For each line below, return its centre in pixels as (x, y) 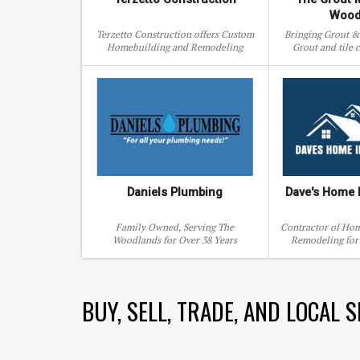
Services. (175, 60)
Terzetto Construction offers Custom (175, 34)
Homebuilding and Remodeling (175, 47)
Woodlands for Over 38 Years (175, 240)
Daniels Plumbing (175, 192)
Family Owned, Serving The (175, 227)
